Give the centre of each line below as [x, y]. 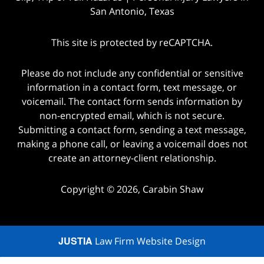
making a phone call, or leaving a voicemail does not [132, 144]
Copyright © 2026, [102, 189]
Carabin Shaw [173, 189]
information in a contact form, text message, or [132, 88]
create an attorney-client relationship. [132, 158]
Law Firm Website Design [149, 241]
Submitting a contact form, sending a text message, [132, 130]
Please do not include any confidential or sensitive [132, 73]
